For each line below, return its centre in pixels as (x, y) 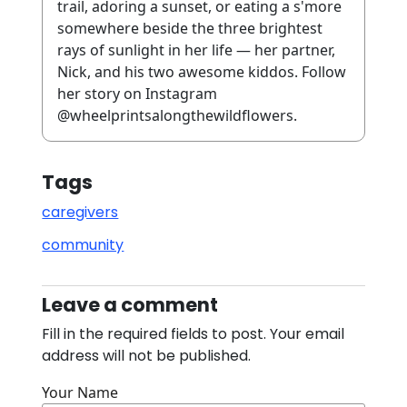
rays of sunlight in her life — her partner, (197, 50)
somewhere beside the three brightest (190, 29)
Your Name (80, 393)
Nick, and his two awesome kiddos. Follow (202, 72)
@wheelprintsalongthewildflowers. (178, 116)
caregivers (80, 213)
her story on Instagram (138, 94)
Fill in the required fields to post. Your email (194, 334)
